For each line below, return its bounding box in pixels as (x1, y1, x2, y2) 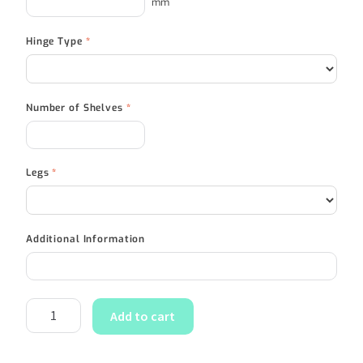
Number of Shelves (26, 100, 126, 114)
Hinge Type (26, 34, 86, 48)
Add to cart (110, 308, 176, 325)
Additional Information (26, 232, 146, 246)
